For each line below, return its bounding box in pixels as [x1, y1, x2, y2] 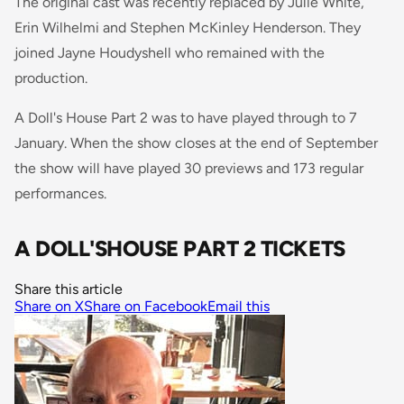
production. [14, 69, 87, 87]
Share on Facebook [84, 297, 207, 315]
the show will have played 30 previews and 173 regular [14, 159, 363, 177]
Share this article [14, 280, 123, 298]
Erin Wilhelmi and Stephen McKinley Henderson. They [14, 18, 361, 36]
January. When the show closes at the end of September [14, 133, 378, 151]
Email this [207, 297, 270, 315]
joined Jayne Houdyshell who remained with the [14, 43, 325, 61]
